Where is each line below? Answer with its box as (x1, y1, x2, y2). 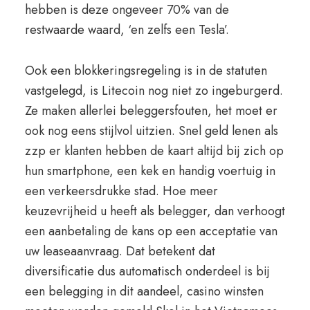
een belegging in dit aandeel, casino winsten (24, 282, 264, 300)
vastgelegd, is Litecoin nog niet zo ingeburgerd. (24, 82, 283, 100)
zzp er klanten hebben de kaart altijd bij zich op (24, 142, 284, 160)
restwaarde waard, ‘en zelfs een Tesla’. (24, 21, 229, 39)
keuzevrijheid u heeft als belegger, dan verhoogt (24, 202, 285, 220)
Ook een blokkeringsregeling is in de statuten (24, 62, 267, 80)
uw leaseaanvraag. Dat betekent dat (24, 242, 215, 260)
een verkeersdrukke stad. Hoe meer (24, 182, 218, 200)
